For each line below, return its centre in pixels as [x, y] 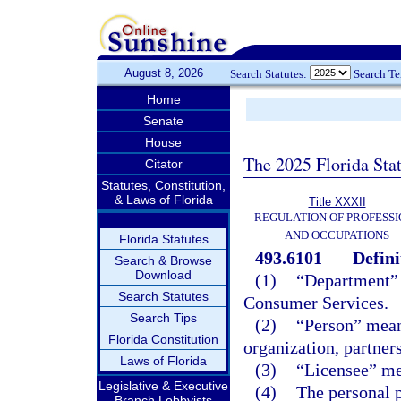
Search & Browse [163, 260]
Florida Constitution [163, 339]
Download [163, 275]
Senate [163, 121]
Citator [163, 164]
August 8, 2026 [163, 73]
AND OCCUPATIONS [337, 235]
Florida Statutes [163, 239]
